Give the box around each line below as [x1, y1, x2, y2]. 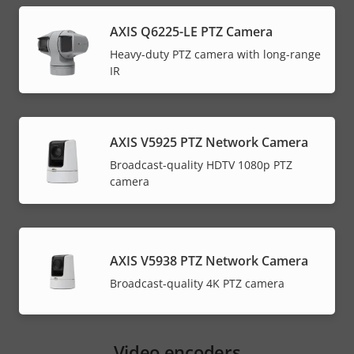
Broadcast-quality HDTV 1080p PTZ [110, 156, 292, 172]
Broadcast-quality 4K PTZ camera [110, 276, 284, 292]
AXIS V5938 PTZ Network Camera [110, 252, 308, 270]
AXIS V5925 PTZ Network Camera [110, 133, 308, 151]
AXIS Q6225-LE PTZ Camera [110, 22, 273, 40]
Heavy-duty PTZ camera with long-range [110, 46, 321, 62]
